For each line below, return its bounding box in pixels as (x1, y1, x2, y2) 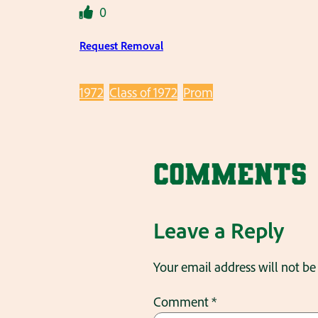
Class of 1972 (109, 83, 177, 101)
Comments (153, 158, 307, 191)
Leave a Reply (153, 216, 284, 245)
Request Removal (79, 38, 163, 53)
